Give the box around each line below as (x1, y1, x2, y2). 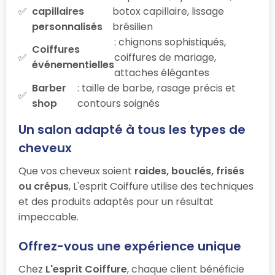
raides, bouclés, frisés (134, 163, 244, 178)
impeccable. (18, 209, 79, 224)
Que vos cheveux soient (18, 163, 134, 178)
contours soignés (77, 96, 160, 110)
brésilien (112, 19, 153, 34)
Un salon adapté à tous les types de (18, 120, 246, 138)
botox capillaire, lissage (112, 4, 225, 18)
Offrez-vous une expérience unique (18, 237, 241, 255)
